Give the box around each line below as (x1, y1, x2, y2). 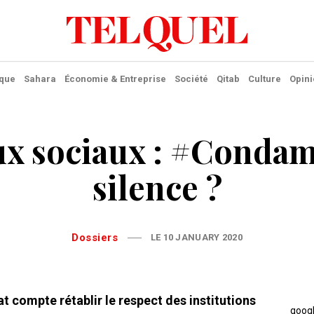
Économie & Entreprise (64, 74, 166, 84)
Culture (247, 74, 281, 84)
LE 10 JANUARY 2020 (150, 232, 243, 243)
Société (174, 74, 208, 84)
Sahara (23, 74, 56, 84)
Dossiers (78, 231, 118, 244)
